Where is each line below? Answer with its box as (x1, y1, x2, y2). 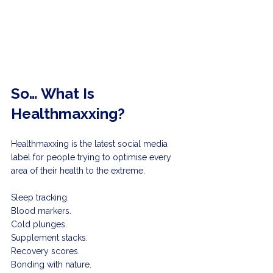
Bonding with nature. (11, 260, 91, 270)
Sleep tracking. (11, 193, 71, 203)
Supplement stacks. (11, 233, 90, 243)
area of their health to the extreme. (11, 166, 145, 176)
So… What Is (11, 85, 98, 103)
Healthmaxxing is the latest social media (11, 139, 170, 149)
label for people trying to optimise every (11, 152, 174, 163)
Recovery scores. (11, 246, 82, 257)
